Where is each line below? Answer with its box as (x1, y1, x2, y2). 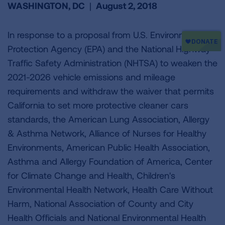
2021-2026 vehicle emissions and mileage (8, 71, 175, 82)
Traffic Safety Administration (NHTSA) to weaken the (8, 57, 217, 68)
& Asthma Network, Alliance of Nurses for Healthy (8, 128, 206, 139)
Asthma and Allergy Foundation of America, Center (8, 156, 212, 167)
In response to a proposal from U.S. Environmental (8, 29, 206, 40)
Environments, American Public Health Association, (8, 142, 210, 153)
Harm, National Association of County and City (8, 198, 193, 209)
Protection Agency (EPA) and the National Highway (8, 43, 210, 54)
